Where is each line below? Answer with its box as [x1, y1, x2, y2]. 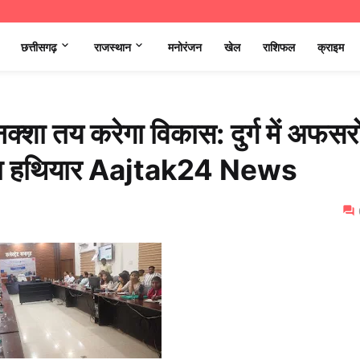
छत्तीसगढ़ [21, 39, 57, 54]
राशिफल [263, 39, 295, 54]
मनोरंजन [168, 39, 202, 54]
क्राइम [317, 39, 344, 54]
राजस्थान [94, 39, 131, 54]
